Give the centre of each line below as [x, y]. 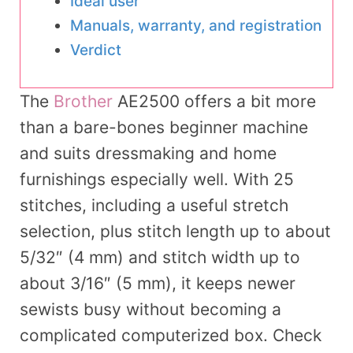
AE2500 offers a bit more [214, 101]
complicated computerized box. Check [171, 335]
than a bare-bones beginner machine [164, 127]
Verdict [96, 50]
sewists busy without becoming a [150, 309]
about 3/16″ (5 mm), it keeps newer [158, 283]
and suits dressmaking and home [148, 153]
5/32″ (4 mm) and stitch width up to [160, 257]
